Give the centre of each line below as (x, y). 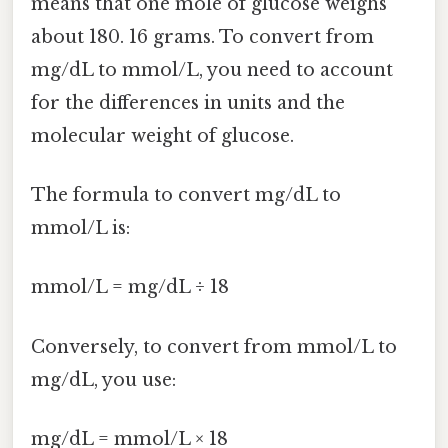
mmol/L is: (80, 228)
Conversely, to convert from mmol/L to (214, 346)
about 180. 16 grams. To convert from (202, 36)
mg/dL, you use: (103, 379)
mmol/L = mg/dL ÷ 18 (130, 287)
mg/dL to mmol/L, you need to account (212, 69)
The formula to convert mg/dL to (186, 195)
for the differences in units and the (188, 102)
